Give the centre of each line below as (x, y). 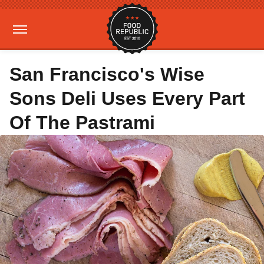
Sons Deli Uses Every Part (127, 98)
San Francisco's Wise (107, 74)
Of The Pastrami (82, 123)
